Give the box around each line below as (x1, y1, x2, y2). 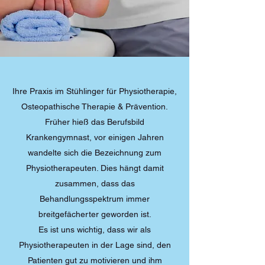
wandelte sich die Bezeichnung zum (28, 148, 161, 157)
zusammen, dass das (54, 179, 135, 188)
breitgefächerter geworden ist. (38, 209, 151, 219)
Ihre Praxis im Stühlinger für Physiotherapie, (12, 86, 177, 96)
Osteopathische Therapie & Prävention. (21, 102, 168, 111)
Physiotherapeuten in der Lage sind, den (18, 240, 171, 250)
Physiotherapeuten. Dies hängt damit (25, 163, 164, 173)
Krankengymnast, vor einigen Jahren (25, 132, 164, 142)
